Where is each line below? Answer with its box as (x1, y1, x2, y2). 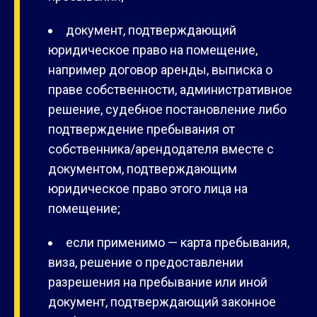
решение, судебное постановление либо (48, 102, 287, 117)
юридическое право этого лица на (48, 181, 248, 197)
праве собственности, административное (48, 82, 292, 98)
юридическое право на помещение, (48, 42, 258, 58)
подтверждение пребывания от (48, 122, 235, 137)
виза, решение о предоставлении (48, 255, 243, 270)
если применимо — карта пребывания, (66, 235, 289, 250)
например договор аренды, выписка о (48, 62, 272, 78)
